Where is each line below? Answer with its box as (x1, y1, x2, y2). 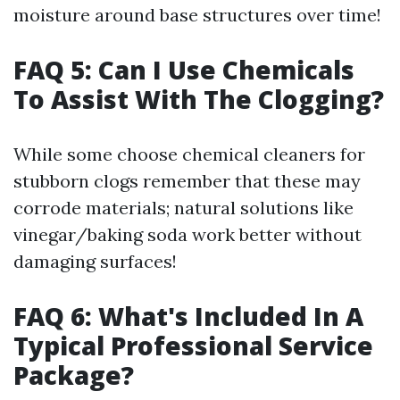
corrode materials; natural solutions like (13, 196, 354, 219)
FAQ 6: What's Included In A (13, 299, 363, 333)
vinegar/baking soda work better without (13, 223, 362, 246)
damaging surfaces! (13, 250, 177, 272)
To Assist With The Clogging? (13, 82, 384, 116)
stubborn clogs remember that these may (13, 170, 361, 192)
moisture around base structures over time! (13, 4, 381, 26)
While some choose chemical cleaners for (13, 143, 365, 165)
